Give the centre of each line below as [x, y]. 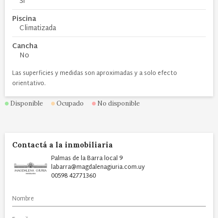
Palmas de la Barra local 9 [87, 158]
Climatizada [38, 28]
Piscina [24, 19]
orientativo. [29, 83]
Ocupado [69, 103]
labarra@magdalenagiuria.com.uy [98, 167]
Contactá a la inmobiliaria [63, 145]
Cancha [25, 46]
